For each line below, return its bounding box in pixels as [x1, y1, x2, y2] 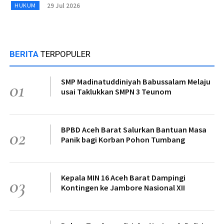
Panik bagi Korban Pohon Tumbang [61, 134, 185, 145]
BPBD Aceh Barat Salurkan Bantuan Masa [61, 124, 206, 135]
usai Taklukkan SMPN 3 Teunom [61, 86, 171, 97]
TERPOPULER [40, 49, 90, 59]
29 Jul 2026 [46, 1, 80, 10]
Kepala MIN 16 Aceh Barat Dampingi [61, 172, 185, 183]
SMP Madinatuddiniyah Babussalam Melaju [61, 76, 210, 87]
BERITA [9, 49, 40, 59]
